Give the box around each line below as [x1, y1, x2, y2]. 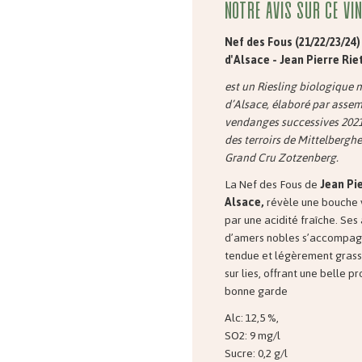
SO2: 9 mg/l [225, 325, 280, 347]
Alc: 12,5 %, [225, 307, 281, 330]
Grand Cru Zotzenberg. [225, 146, 339, 169]
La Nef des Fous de [225, 174, 320, 196]
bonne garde [225, 280, 288, 303]
